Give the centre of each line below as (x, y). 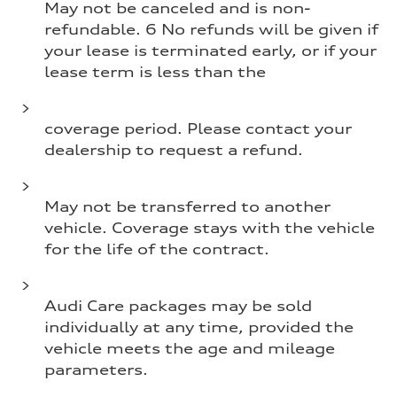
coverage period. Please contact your (198, 128)
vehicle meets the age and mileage (190, 348)
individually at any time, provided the (199, 327)
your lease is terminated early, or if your (210, 51)
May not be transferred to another (187, 206)
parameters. (96, 370)
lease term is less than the (155, 72)
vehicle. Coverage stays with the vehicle (210, 228)
